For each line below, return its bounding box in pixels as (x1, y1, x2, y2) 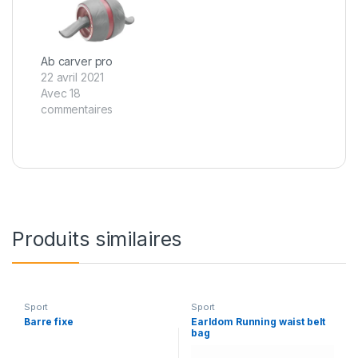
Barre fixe (23, 315, 74, 328)
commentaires (41, 101, 113, 116)
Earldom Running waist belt (190, 315, 326, 328)
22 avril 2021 (41, 70, 105, 84)
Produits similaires (12, 226, 182, 251)
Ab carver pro (41, 54, 113, 68)
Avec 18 (41, 86, 82, 100)
